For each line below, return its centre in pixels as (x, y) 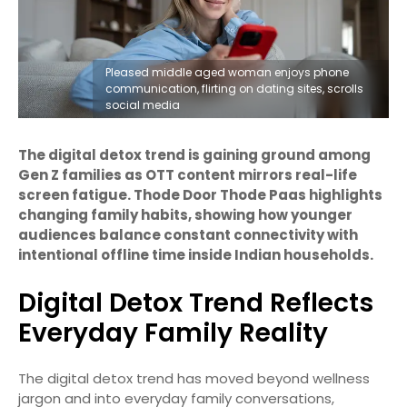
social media (142, 104)
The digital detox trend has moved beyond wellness (194, 378)
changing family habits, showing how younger (185, 214)
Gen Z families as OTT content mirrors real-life (188, 174)
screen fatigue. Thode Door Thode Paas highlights (200, 194)
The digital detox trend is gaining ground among (194, 154)
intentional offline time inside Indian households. (196, 254)
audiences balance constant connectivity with (188, 234)
